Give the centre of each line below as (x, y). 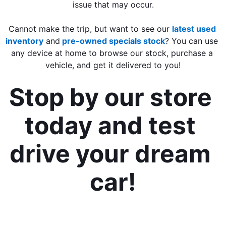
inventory (24, 41)
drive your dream (110, 153)
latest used (194, 29)
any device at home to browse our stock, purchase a (112, 53)
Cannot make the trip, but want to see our (90, 29)
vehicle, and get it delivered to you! (113, 65)
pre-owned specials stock (112, 41)
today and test (110, 125)
